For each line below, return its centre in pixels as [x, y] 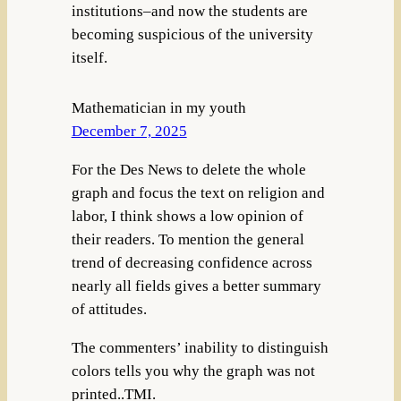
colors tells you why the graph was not [193, 371]
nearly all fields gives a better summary [196, 286]
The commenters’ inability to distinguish [200, 347]
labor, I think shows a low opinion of [187, 217]
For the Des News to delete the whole [188, 170]
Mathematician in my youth [158, 108]
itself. [89, 58]
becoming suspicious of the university [192, 35]
